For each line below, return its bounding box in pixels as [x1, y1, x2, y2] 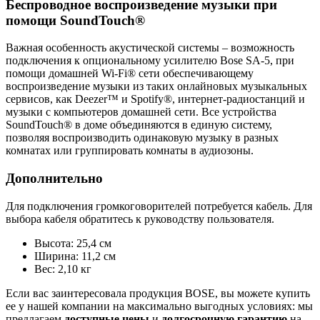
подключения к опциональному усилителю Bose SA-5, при [6, 54, 294, 67]
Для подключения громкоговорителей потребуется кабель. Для [6, 199, 312, 212]
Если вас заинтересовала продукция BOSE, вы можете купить [6, 286, 310, 299]
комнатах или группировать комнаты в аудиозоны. [6, 144, 254, 157]
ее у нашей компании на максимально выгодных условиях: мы [6, 299, 313, 312]
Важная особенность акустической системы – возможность [6, 41, 294, 54]
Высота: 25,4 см [34, 236, 111, 249]
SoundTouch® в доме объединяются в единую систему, [6, 119, 272, 131]
